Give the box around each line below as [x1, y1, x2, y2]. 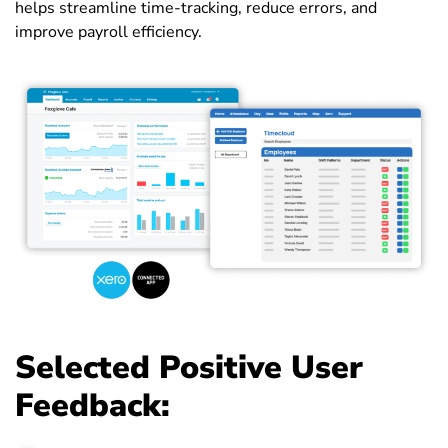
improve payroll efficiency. [15, 21, 202, 44]
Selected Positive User [15, 345, 363, 389]
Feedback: [15, 383, 170, 427]
